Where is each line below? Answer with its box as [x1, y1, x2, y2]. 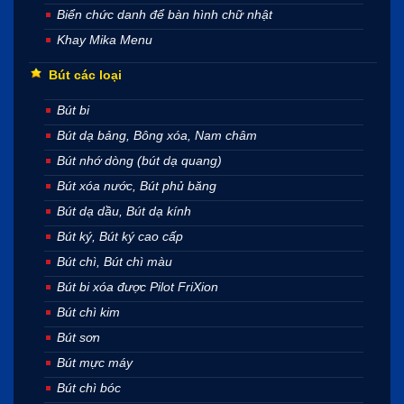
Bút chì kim [57, 304, 120, 319]
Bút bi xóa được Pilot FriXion [57, 279, 218, 294]
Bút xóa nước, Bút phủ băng [57, 178, 216, 193]
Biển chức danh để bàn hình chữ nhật [57, 6, 272, 22]
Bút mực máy [57, 354, 133, 370]
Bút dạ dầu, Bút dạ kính [57, 203, 191, 218]
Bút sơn [57, 329, 100, 344]
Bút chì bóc [57, 380, 121, 395]
